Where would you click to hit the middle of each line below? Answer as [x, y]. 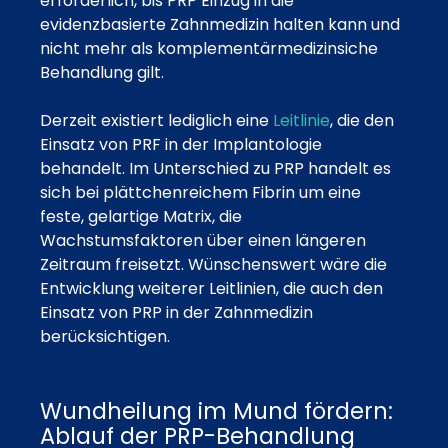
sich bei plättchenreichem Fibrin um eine [200, 192]
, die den [362, 120]
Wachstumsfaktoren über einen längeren [203, 240]
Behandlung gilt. [102, 72]
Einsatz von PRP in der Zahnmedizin [176, 312]
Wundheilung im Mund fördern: [216, 410]
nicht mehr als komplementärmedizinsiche [209, 48]
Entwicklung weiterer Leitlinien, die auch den [211, 288]
